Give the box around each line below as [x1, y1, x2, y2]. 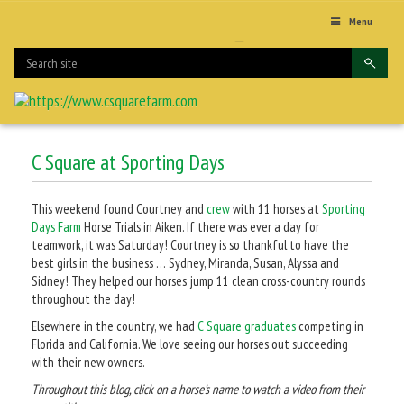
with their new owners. [32, 353, 145, 371]
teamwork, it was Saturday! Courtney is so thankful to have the [32, 235, 349, 253]
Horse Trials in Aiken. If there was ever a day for [81, 217, 319, 235]
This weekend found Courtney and [32, 199, 207, 217]
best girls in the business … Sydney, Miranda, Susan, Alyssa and [32, 253, 339, 271]
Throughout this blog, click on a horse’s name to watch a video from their [32, 380, 364, 398]
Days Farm [32, 217, 81, 235]
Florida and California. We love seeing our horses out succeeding [32, 335, 348, 353]
